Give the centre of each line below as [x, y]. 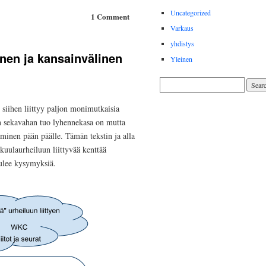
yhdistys [182, 44]
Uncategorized [191, 13]
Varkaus [182, 28]
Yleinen [181, 59]
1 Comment [110, 16]
